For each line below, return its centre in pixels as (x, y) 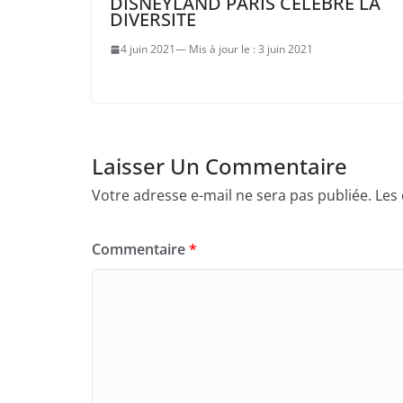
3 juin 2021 (286, 49)
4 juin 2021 (148, 49)
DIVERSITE (153, 19)
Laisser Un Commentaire (219, 166)
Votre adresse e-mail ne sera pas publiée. (232, 196)
